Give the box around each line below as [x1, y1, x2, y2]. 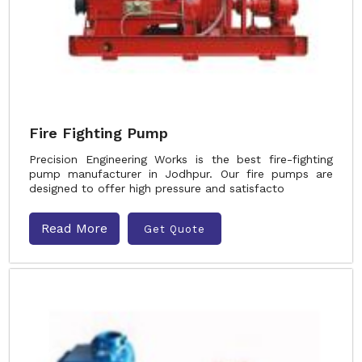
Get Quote [144, 222, 205, 235]
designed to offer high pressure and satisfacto [29, 182, 284, 195]
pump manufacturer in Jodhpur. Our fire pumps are [29, 167, 333, 180]
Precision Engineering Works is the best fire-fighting [29, 153, 333, 166]
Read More [41, 221, 107, 236]
